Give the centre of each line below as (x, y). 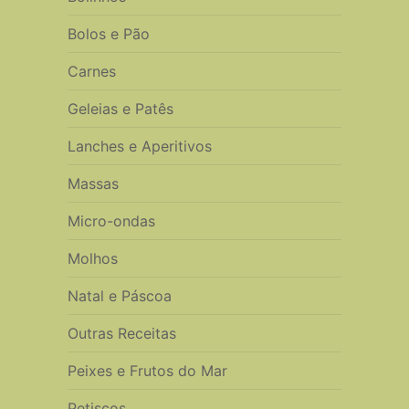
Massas (93, 183)
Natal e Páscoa (119, 295)
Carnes (91, 71)
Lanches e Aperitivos (139, 146)
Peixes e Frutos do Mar (147, 370)
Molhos (92, 258)
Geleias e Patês (120, 108)
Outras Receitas (121, 333)
